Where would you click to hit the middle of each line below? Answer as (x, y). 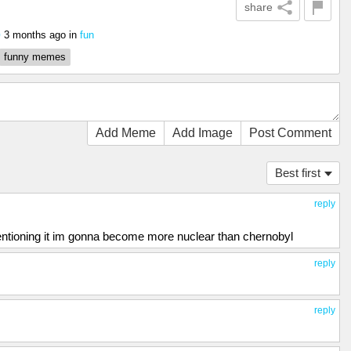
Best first (298, 173)
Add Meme (126, 133)
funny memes (35, 57)
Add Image (203, 133)
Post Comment (290, 133)
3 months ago (35, 35)
